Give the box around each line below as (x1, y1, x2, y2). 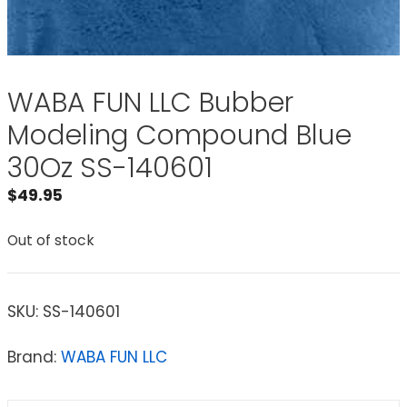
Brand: (7, 345, 61, 368)
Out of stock (7, 231, 94, 251)
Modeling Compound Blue (7, 115, 352, 154)
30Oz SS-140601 (7, 148, 213, 187)
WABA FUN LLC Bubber (7, 83, 293, 122)
